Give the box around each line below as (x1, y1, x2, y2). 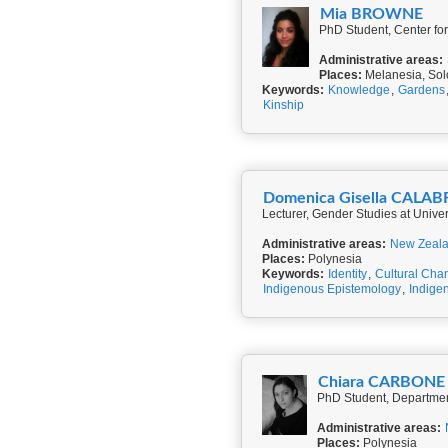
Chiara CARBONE (318, 374, 445, 390)
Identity (328, 267, 367, 281)
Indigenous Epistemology (263, 282, 401, 296)
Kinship (263, 98, 304, 112)
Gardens (398, 83, 445, 97)
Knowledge (328, 83, 390, 97)
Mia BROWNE (320, 6, 424, 22)
